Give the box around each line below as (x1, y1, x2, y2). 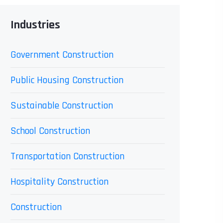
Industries (10, 17, 60, 32)
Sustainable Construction (10, 99, 113, 112)
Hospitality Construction (10, 175, 109, 188)
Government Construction (10, 48, 113, 61)
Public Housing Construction (10, 74, 123, 87)
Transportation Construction (10, 150, 124, 163)
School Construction (10, 124, 90, 137)
